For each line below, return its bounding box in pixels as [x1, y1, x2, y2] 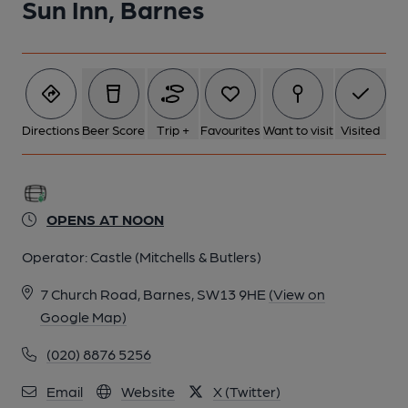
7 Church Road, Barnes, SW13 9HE [40, 285, 266, 302]
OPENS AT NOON [46, 210, 164, 228]
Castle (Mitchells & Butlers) [90, 248, 261, 265]
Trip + [156, 122, 189, 137]
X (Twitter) [213, 382, 280, 400]
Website [121, 382, 175, 400]
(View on [269, 285, 325, 302]
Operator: [22, 248, 90, 265]
